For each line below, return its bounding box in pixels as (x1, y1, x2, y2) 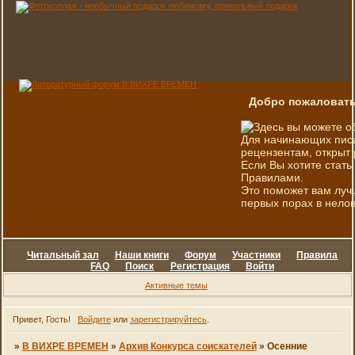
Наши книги (114, 250, 169, 261)
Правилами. (241, 171, 304, 184)
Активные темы (144, 280, 208, 290)
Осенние (266, 341, 307, 353)
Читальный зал (26, 250, 99, 261)
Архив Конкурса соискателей (118, 341, 257, 353)
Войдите (77, 315, 111, 325)
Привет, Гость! (13, 315, 71, 325)
